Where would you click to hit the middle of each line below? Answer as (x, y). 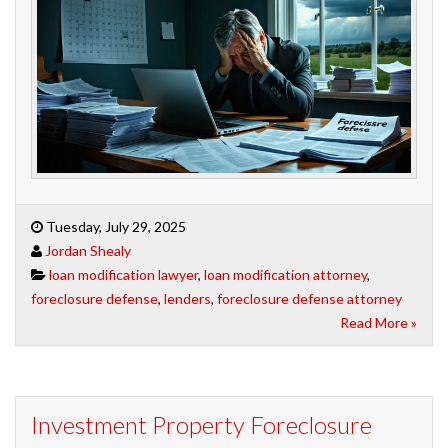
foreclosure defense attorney (309, 298)
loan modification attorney (285, 274)
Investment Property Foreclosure (201, 424)
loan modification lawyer (123, 274)
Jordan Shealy (88, 250)
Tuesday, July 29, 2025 (114, 226)
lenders (187, 298)
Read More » (378, 322)
